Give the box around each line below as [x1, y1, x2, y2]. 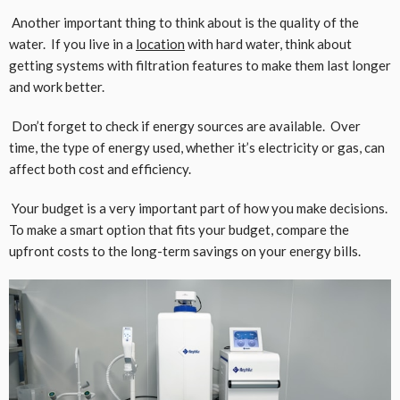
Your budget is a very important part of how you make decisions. [9, 199, 390, 216]
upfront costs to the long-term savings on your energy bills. [9, 242, 361, 259]
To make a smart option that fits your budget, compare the [9, 221, 349, 237]
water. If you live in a [9, 35, 136, 52]
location [136, 35, 185, 52]
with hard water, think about [185, 35, 352, 52]
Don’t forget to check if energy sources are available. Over [9, 117, 361, 134]
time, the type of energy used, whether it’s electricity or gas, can [9, 138, 385, 155]
